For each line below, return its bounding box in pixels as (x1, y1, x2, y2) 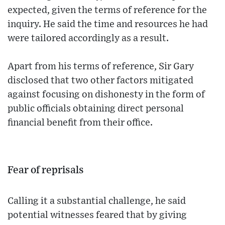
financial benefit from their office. (8, 118, 153, 128)
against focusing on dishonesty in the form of (8, 90, 205, 100)
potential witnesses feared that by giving (8, 210, 187, 220)
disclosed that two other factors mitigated (8, 76, 193, 86)
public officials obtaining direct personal (8, 104, 184, 114)
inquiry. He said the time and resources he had (8, 20, 208, 30)
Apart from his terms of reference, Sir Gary (8, 62, 194, 72)
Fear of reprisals (8, 165, 84, 176)
